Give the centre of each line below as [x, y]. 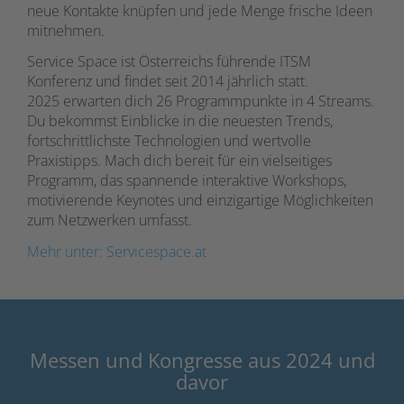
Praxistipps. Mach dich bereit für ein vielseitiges [179, 161]
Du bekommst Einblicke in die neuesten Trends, [180, 121]
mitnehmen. [66, 30]
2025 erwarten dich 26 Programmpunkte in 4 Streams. [201, 101]
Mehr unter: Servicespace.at [117, 251]
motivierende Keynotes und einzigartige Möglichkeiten [200, 201]
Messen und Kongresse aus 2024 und [202, 360]
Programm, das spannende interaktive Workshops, [187, 181]
